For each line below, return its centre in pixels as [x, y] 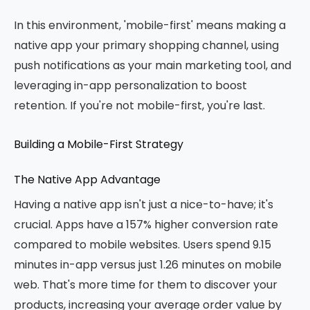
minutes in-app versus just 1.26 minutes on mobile [148, 265]
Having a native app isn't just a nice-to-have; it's [144, 204]
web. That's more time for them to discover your [146, 285]
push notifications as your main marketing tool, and [153, 65]
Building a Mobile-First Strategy [99, 144]
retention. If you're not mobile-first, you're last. [139, 106]
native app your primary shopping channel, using [146, 45]
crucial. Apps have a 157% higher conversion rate [146, 225]
